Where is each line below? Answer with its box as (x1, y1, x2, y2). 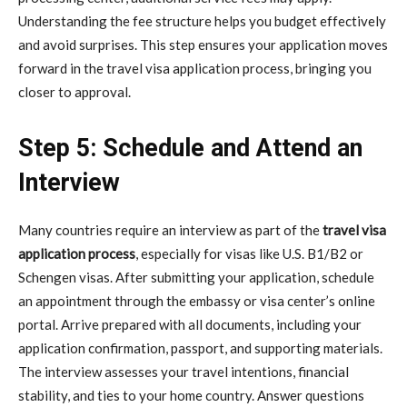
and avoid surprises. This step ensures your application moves (18, 35, 388, 53)
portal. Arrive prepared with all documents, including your (18, 315, 362, 333)
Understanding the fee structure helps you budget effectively (18, 12, 386, 29)
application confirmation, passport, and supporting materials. (18, 339, 382, 356)
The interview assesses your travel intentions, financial (18, 362, 349, 380)
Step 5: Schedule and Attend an (18, 133, 362, 163)
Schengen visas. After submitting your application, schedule (18, 268, 374, 285)
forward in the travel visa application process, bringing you (18, 59, 372, 76)
